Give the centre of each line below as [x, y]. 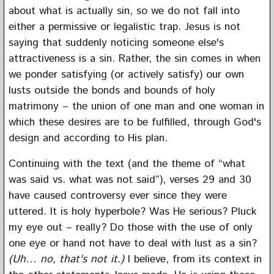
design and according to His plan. [88, 138]
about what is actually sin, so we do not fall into [124, 11]
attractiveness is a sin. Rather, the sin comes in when [134, 58]
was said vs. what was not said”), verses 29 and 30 [130, 180]
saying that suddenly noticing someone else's [116, 43]
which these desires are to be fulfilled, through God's [135, 122]
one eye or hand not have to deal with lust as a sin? [132, 243]
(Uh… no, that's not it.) [66, 259]
